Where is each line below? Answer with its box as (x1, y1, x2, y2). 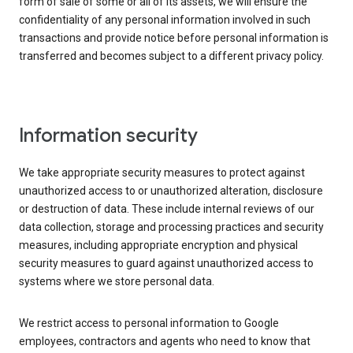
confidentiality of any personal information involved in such (19, 13, 310, 27)
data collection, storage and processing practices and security (19, 221, 324, 234)
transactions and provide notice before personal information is (19, 32, 329, 45)
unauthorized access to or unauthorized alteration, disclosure (19, 184, 323, 198)
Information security (19, 124, 198, 148)
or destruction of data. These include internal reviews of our (19, 203, 314, 216)
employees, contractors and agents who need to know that (19, 335, 310, 348)
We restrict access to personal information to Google (19, 317, 279, 330)
